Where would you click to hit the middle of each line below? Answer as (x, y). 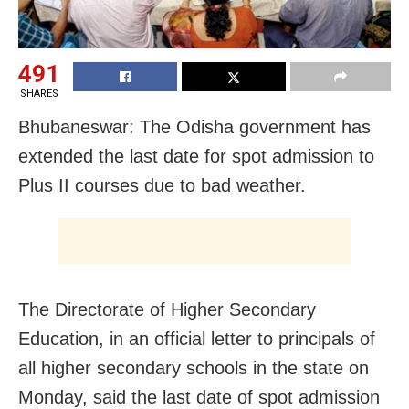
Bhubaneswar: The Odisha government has (194, 126)
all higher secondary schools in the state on (194, 367)
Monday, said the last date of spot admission (199, 397)
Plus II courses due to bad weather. (162, 185)
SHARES (39, 93)
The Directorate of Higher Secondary (167, 309)
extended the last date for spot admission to (196, 156)
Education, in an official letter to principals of (197, 338)
